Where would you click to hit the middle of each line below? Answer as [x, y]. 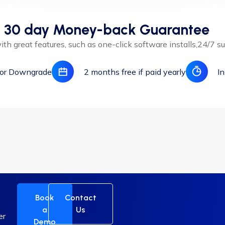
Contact [81, 198]
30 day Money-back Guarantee [106, 30]
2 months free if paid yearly [135, 72]
